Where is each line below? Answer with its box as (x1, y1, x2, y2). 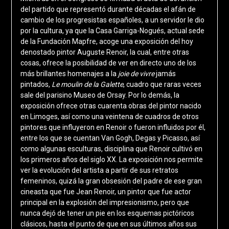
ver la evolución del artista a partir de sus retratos (20, 166, 178, 175)
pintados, (20, 80, 52, 89)
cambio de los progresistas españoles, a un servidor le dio (20, 16, 204, 25)
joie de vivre (116, 70, 156, 78)
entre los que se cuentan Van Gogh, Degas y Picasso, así (20, 134, 200, 143)
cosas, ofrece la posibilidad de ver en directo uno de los (20, 59, 196, 67)
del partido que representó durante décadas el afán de (20, 5, 196, 14)
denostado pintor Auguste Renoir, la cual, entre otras (20, 48, 189, 57)
